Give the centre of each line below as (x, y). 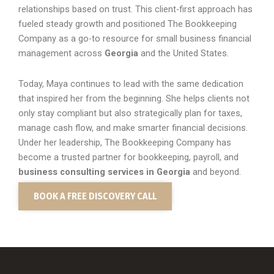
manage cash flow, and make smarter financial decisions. (133, 128)
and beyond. (216, 172)
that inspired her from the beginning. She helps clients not (134, 98)
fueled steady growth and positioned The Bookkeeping (128, 24)
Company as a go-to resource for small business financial (135, 39)
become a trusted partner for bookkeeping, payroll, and (128, 157)
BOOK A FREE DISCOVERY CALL (95, 196)
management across (61, 54)
